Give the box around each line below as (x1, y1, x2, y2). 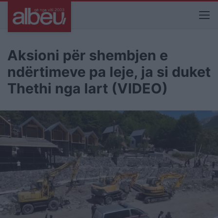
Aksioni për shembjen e (7, 47, 168, 64)
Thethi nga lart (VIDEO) (7, 80, 168, 97)
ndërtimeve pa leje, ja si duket (7, 63, 211, 80)
